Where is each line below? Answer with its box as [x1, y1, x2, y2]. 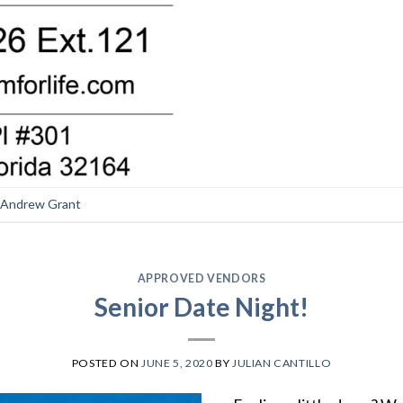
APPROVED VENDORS [137, 272, 266, 286]
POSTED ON [71, 355, 142, 370]
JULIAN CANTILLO [231, 355, 332, 370]
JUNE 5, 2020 [141, 355, 213, 370]
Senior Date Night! [94, 291, 309, 322]
